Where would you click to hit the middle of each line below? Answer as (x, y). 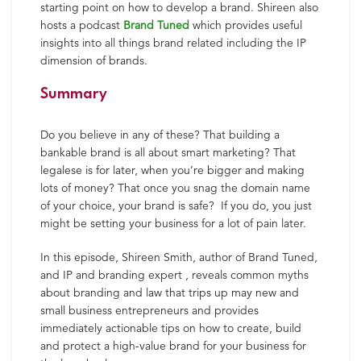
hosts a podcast (82, 26)
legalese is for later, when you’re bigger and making (172, 171)
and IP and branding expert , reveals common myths (174, 276)
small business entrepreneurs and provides (149, 311)
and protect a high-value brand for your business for (173, 346)
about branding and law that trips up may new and (170, 293)
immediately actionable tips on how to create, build (171, 329)
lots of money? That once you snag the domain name (175, 189)
